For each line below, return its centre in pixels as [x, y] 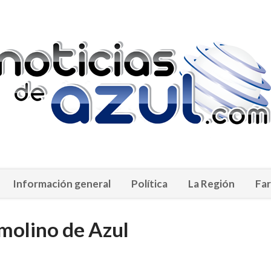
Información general [61, 183]
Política [149, 183]
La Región [211, 183]
